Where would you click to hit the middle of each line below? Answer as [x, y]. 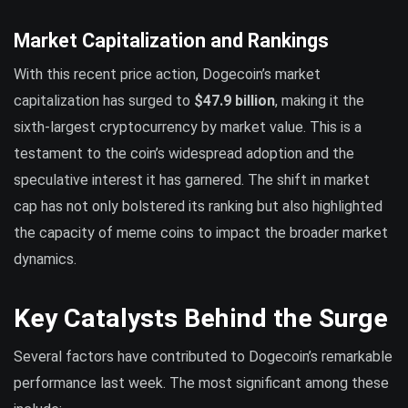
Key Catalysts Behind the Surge [201, 318]
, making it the [320, 101]
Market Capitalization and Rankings [171, 41]
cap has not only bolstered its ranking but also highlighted [198, 207]
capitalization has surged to [104, 101]
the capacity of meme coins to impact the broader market [201, 233]
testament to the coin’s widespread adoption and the [184, 154]
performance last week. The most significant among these [201, 382]
